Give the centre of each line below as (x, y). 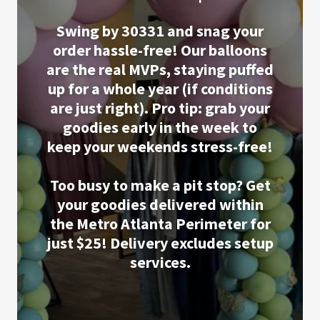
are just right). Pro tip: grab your (160, 108)
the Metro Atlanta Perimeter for (160, 224)
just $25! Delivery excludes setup (160, 243)
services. (160, 262)
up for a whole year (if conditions (160, 89)
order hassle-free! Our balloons (160, 50)
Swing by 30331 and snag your (160, 31)
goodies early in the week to (160, 127)
